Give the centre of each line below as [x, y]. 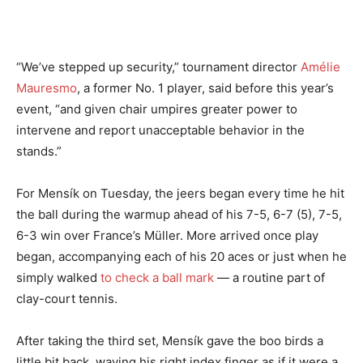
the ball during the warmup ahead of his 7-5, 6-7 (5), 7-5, [179, 214]
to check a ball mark [157, 278]
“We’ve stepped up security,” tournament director [158, 67]
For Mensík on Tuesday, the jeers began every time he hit [180, 193]
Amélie [320, 67]
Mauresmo [47, 88]
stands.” [39, 151]
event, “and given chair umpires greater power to [157, 109]
